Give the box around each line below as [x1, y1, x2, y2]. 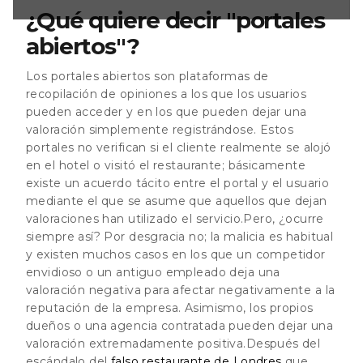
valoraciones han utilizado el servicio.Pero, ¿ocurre [26, 211, 324, 226]
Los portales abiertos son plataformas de [26, 68, 269, 83]
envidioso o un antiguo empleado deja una [26, 264, 280, 280]
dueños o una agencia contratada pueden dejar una [26, 318, 334, 333]
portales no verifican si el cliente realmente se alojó [26, 139, 331, 155]
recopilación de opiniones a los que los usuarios [26, 86, 307, 101]
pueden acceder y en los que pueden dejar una [26, 104, 307, 119]
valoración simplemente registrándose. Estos [26, 122, 294, 137]
